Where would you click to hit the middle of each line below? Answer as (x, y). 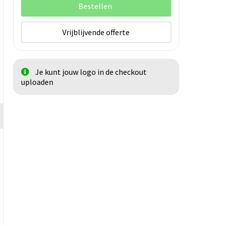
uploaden (37, 82)
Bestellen (95, 6)
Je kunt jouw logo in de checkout (91, 72)
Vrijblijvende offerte (96, 32)
